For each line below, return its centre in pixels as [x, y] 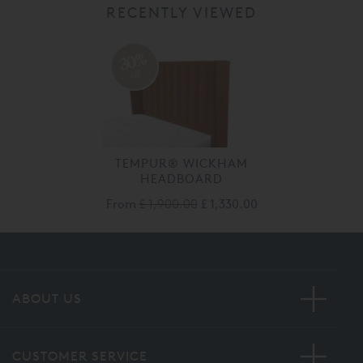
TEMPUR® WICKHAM [181, 163]
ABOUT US [47, 298]
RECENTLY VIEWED [181, 12]
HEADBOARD [181, 178]
